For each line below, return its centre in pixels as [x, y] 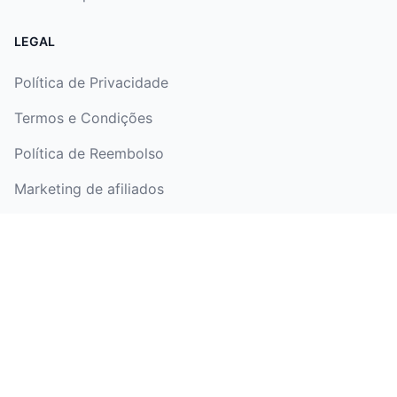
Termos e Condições [83, 118]
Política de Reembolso [89, 153]
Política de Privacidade [91, 82]
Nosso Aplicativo [66, 250]
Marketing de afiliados [89, 189]
